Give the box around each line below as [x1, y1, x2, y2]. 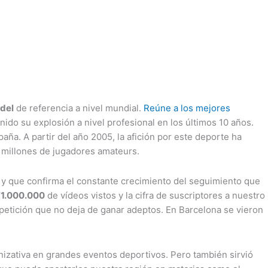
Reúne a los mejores [144, 102, 230, 114]
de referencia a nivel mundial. [14, 102, 144, 114]
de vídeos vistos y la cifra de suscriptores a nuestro [45, 190, 265, 202]
